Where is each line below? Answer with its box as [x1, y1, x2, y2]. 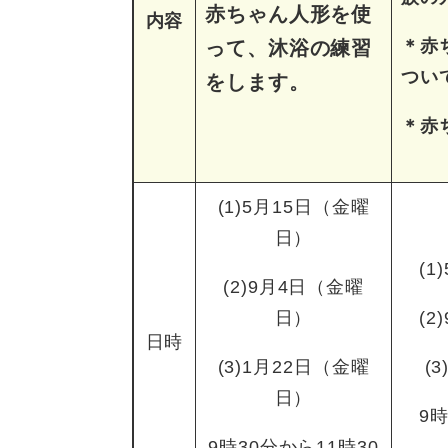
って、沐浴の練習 [205, 37, 373, 60]
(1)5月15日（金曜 [217, 197, 370, 218]
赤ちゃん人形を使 [205, 3, 373, 26]
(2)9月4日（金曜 [223, 277, 364, 298]
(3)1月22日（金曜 [217, 357, 370, 378]
